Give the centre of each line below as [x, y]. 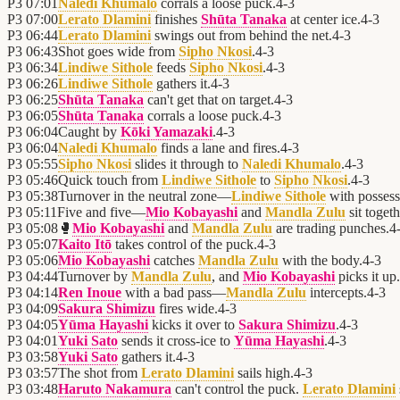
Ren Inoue [90, 293]
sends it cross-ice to [176, 341]
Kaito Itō [85, 245]
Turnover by [95, 277]
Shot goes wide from [118, 52]
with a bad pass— [174, 293]
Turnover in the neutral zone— [145, 196]
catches [174, 261]
